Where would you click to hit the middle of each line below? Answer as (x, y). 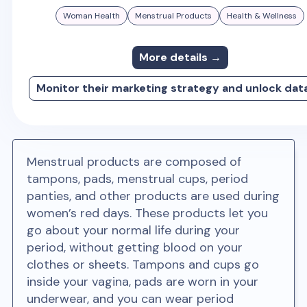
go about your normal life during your (134, 231)
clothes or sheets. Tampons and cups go (143, 265)
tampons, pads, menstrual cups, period (138, 179)
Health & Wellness (262, 16)
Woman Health (92, 16)
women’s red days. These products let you (148, 213)
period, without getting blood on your (135, 248)
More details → (180, 58)
